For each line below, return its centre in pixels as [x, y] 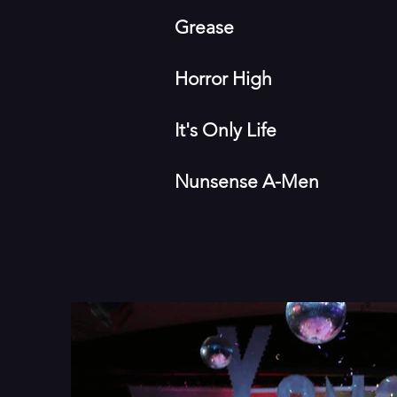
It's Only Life [226, 130]
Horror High [223, 78]
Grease [204, 27]
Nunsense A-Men [247, 181]
